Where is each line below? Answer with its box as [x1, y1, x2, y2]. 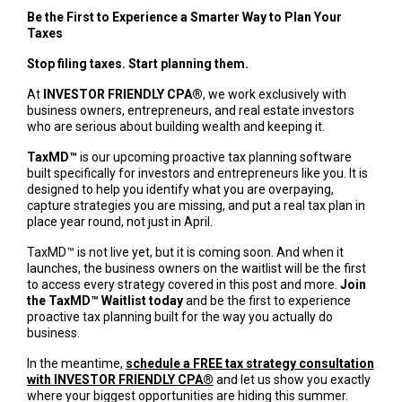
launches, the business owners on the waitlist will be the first [26, 260, 366, 275]
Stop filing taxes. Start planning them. [26, 56, 249, 71]
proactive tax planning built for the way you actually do [26, 309, 333, 324]
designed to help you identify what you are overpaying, [26, 181, 334, 197]
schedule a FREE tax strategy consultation [125, 355, 374, 371]
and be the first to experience [182, 293, 351, 308]
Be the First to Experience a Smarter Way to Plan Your [26, 9, 342, 24]
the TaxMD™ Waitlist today [26, 293, 183, 308]
